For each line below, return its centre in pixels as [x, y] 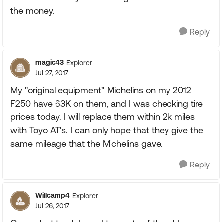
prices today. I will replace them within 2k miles [103, 117]
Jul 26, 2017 [52, 206]
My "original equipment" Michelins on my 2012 [101, 90]
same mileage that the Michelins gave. [86, 143]
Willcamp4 [53, 195]
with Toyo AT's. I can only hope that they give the [107, 130]
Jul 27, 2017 [52, 73]
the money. [32, 11]
